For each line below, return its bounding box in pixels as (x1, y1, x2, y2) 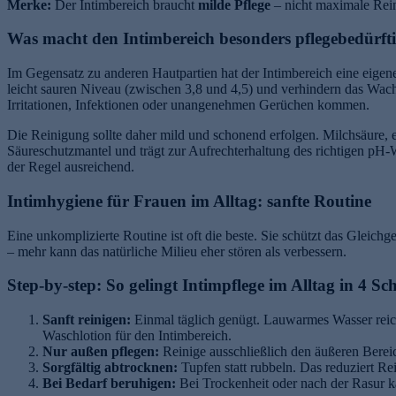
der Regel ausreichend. (7, 159, 134, 175)
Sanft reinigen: (42, 312, 131, 327)
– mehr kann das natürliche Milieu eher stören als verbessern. (7, 243, 346, 259)
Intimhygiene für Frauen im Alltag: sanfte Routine (7, 191, 371, 210)
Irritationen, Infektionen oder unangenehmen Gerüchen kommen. (7, 97, 369, 113)
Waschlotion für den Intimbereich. (42, 328, 232, 343)
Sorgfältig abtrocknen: (42, 360, 178, 375)
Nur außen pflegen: (42, 344, 159, 359)
